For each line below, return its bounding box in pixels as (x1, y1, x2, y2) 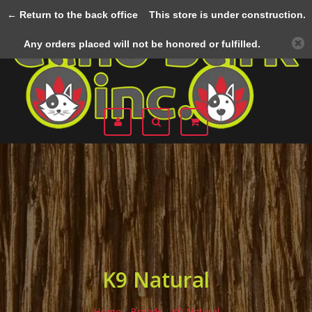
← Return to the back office (6, 9, 138, 20)
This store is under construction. (137, 9, 306, 20)
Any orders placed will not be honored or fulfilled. (24, 38, 260, 49)
